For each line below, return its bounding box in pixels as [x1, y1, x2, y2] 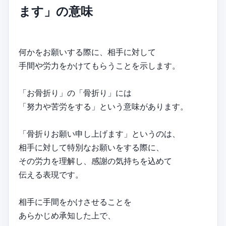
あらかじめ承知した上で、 [19, 210, 116, 221]
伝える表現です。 [19, 169, 83, 180]
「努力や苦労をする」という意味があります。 [19, 101, 188, 112]
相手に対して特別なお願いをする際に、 [19, 142, 164, 153]
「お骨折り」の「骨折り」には [19, 88, 132, 98]
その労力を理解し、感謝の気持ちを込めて [19, 156, 172, 166]
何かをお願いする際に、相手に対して [19, 47, 156, 58]
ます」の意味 [19, 4, 93, 19]
